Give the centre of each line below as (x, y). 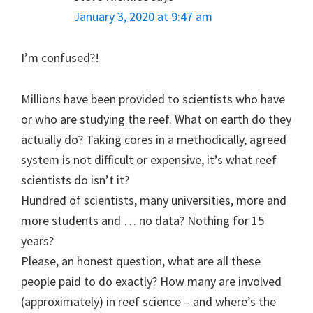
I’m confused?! (60, 58)
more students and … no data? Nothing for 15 (143, 221)
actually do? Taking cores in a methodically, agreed (154, 140)
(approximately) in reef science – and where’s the (148, 302)
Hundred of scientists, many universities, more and (154, 201)
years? (37, 241)
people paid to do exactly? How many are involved (151, 282)
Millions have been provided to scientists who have (153, 99)
